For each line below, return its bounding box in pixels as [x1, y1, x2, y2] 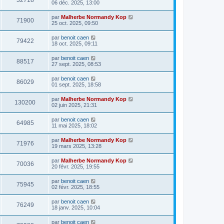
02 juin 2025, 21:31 [51, 102, 97, 108]
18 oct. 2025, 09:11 [51, 40, 97, 46]
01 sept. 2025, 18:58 [51, 81, 101, 87]
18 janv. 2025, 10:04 [51, 204, 100, 210]
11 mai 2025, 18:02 [51, 122, 97, 128]
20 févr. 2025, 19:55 [51, 163, 99, 169]
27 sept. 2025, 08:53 [51, 61, 101, 67]
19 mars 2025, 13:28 [51, 143, 101, 149]
